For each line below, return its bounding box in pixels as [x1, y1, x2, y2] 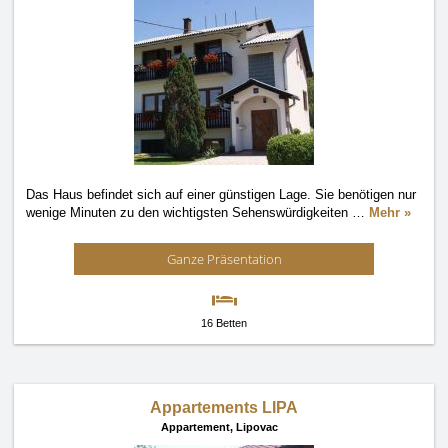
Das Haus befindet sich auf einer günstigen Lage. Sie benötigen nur [26, 187, 416, 202]
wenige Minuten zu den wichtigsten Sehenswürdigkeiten [26, 205, 352, 220]
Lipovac [235, 421, 278, 433]
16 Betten [201, 317, 247, 329]
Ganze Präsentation [166, 250, 282, 268]
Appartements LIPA [150, 399, 298, 416]
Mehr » [369, 205, 411, 220]
